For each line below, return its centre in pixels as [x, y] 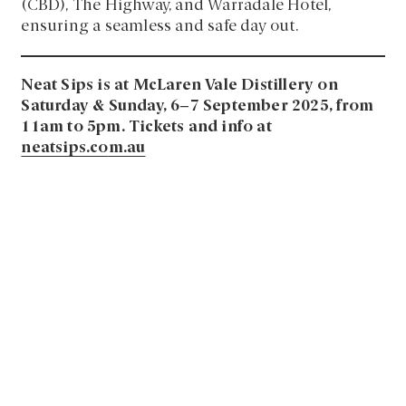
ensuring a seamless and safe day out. [159, 26]
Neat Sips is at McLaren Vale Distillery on [179, 85]
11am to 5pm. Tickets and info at [146, 127]
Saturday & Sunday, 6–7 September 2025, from [198, 106]
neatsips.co [65, 148]
